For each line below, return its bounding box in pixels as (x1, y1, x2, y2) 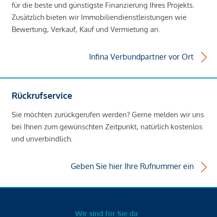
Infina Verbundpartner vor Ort (89, 51, 194, 62)
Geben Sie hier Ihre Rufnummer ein (71, 161, 194, 171)
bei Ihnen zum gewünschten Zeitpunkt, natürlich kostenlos (12, 122, 202, 132)
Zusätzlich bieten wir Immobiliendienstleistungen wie (12, 12, 186, 22)
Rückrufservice (12, 90, 72, 101)
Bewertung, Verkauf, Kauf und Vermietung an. (12, 24, 160, 34)
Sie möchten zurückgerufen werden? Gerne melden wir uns (12, 110, 204, 120)
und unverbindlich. (12, 134, 73, 144)
